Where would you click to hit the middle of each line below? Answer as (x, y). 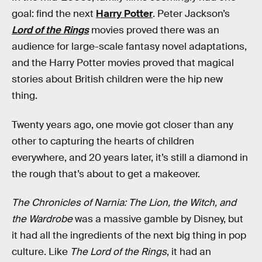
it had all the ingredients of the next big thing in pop (129, 236)
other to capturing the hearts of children (103, 141)
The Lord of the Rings (118, 252)
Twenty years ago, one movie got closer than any (123, 125)
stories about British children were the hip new (117, 79)
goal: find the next (54, 14)
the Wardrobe (42, 219)
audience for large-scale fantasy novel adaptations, (129, 46)
